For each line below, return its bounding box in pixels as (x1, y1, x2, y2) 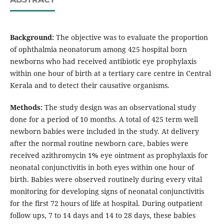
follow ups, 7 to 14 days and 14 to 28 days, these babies (9, 210, 195, 220)
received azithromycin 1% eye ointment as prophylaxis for (9, 150, 208, 160)
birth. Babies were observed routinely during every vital (9, 174, 202, 184)
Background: (9, 32, 54, 42)
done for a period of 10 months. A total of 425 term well (9, 114, 198, 124)
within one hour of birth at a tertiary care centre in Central (9, 68, 211, 78)
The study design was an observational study (42, 102, 196, 112)
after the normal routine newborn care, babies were (9, 138, 188, 148)
